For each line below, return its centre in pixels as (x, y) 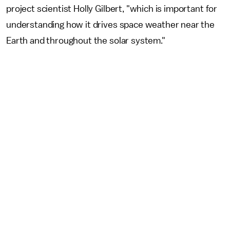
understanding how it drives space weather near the (110, 24)
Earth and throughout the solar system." (86, 40)
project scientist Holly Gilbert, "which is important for (112, 8)
